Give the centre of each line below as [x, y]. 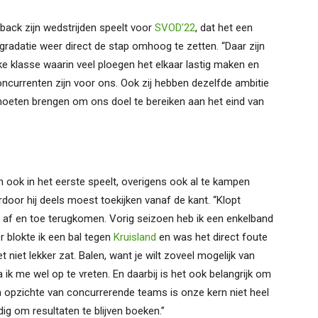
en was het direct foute [212, 237]
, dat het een [224, 28]
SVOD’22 [175, 28]
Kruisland [135, 237]
